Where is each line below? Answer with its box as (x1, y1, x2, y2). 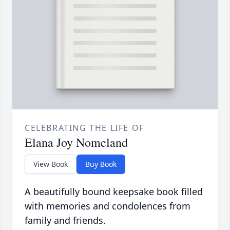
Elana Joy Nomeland (25, 134, 128, 151)
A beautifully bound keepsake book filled (25, 185, 203, 198)
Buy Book (85, 159, 117, 169)
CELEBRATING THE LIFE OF (25, 122, 144, 134)
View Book (33, 159, 68, 169)
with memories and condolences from (25, 200, 190, 213)
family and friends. (25, 214, 106, 227)
